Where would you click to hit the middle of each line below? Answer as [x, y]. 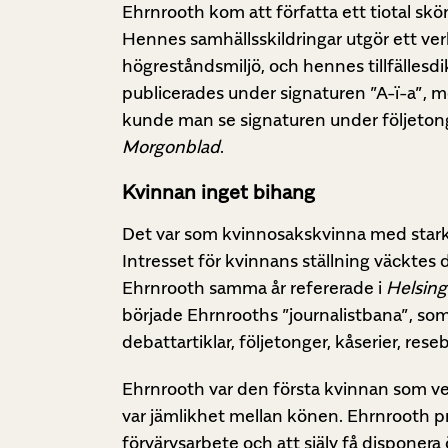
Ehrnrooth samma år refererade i [254, 288]
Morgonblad [171, 147]
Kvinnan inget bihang [218, 192]
